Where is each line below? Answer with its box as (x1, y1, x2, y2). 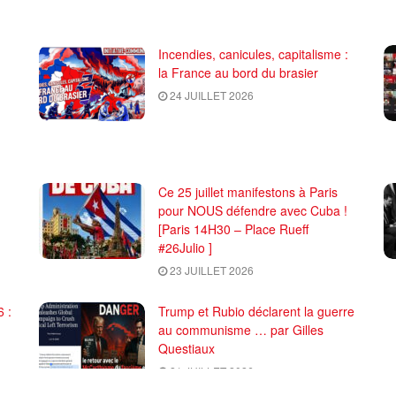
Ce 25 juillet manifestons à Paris (158, 182, 338, 201)
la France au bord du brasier (158, 63, 318, 81)
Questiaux (158, 339, 215, 357)
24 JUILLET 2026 (167, 87, 254, 103)
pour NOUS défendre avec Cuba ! (158, 201, 347, 219)
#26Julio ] (158, 238, 212, 256)
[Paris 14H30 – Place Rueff (158, 219, 308, 238)
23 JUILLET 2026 (167, 262, 254, 278)
